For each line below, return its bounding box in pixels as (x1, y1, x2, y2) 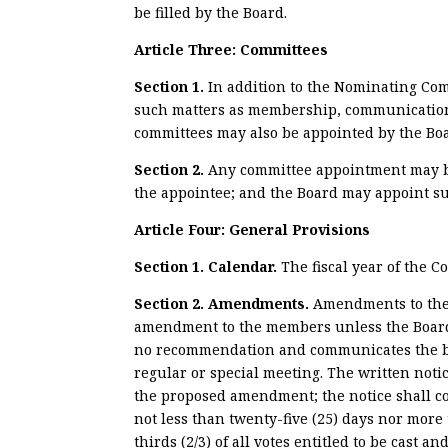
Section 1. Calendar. (134, 256, 282, 276)
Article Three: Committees (134, 39, 329, 59)
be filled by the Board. (134, 2, 288, 22)
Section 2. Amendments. (134, 293, 314, 313)
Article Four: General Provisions (134, 219, 371, 239)
